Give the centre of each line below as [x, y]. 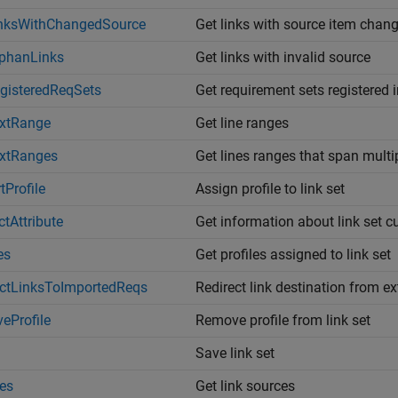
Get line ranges [242, 123]
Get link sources [245, 386]
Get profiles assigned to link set [293, 255]
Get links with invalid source [283, 57]
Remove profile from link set [283, 320]
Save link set [235, 353]
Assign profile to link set [270, 189]
